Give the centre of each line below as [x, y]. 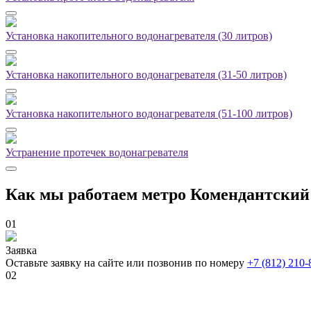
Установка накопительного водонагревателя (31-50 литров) [146, 75]
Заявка [21, 251]
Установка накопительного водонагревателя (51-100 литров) [149, 114]
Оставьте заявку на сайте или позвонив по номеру [126, 263]
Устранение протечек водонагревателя [97, 153]
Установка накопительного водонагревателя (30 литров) [139, 36]
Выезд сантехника [49, 302]
